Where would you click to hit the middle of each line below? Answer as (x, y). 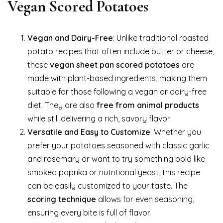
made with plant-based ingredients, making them (117, 78)
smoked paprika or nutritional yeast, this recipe (114, 172)
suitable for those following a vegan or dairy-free (117, 91)
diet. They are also (62, 105)
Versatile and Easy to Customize (89, 132)
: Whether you (176, 132)
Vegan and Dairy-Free (70, 38)
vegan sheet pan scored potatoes (115, 64)
